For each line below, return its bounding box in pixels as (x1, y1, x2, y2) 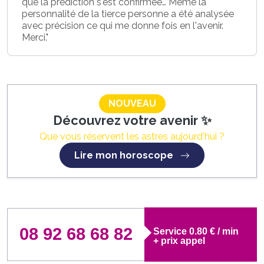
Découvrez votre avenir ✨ (52, 113, 212, 128)
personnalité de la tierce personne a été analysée (22, 8, 234, 19)
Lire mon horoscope (74, 149, 176, 161)
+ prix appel (153, 235, 206, 246)
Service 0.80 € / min (153, 225, 239, 236)
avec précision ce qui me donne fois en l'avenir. (22, 19, 223, 31)
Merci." (22, 31, 48, 43)
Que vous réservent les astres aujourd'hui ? (39, 130, 225, 142)
